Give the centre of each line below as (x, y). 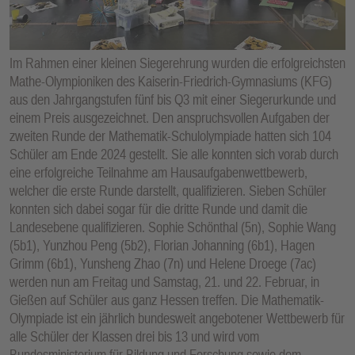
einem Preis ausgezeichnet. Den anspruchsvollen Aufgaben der (170, 118)
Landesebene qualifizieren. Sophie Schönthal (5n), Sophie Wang (173, 227)
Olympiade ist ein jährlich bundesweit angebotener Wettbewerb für (177, 319)
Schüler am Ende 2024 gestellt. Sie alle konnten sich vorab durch (174, 155)
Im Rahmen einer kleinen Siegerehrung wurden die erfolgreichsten (177, 63)
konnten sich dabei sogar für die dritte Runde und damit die (158, 209)
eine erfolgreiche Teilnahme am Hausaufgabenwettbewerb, (158, 173)
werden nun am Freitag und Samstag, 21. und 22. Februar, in (164, 282)
